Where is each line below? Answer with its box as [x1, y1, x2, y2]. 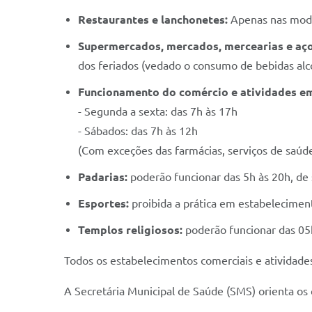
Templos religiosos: [78, 224, 182, 236]
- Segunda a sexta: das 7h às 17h [78, 105, 237, 118]
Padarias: [78, 171, 127, 183]
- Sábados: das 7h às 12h [78, 125, 198, 137]
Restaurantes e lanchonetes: [78, 13, 228, 26]
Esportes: [78, 197, 129, 210]
